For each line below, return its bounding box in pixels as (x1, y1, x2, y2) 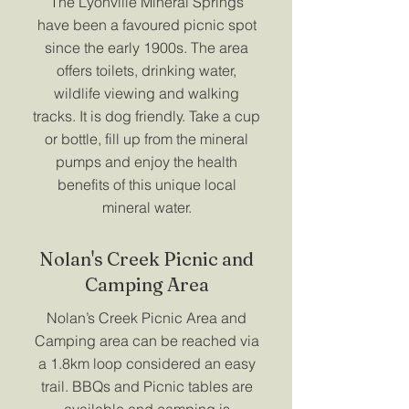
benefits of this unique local (57, 175, 236, 194)
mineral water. (101, 198, 192, 216)
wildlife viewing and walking (54, 84, 239, 102)
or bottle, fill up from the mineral (45, 130, 248, 148)
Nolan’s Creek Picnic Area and (47, 309, 246, 327)
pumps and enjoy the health (56, 152, 237, 171)
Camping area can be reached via (34, 331, 259, 350)
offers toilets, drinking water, (57, 61, 236, 79)
